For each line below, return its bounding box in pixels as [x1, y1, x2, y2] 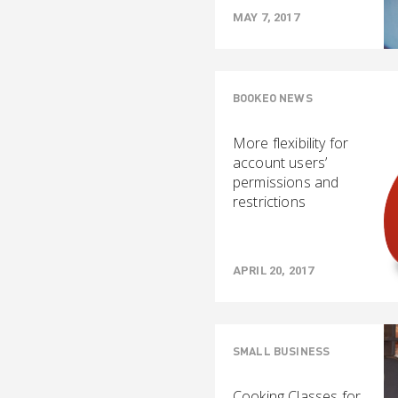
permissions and [233, 172, 339, 192]
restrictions [233, 192, 306, 211]
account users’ [233, 153, 328, 172]
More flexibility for [233, 133, 349, 153]
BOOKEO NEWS [233, 91, 313, 105]
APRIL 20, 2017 [233, 264, 314, 277]
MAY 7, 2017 [233, 11, 299, 24]
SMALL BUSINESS [233, 344, 330, 358]
